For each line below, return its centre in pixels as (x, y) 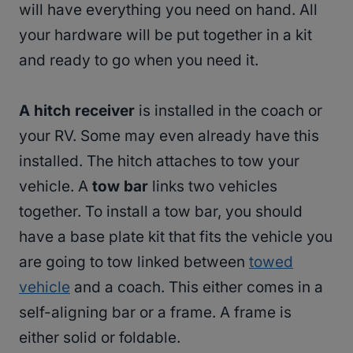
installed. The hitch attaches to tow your (159, 162)
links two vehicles (213, 187)
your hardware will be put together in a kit (165, 35)
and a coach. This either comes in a (197, 288)
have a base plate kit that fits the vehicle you (176, 237)
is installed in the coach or (229, 111)
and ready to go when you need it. (139, 61)
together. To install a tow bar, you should (161, 212)
